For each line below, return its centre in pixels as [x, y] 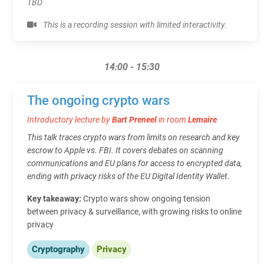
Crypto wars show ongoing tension [147, 198]
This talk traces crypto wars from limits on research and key [133, 137]
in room [173, 119]
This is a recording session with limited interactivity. [134, 24]
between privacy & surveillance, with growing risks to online [134, 211]
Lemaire [202, 119]
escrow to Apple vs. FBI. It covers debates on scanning [125, 150]
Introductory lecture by [70, 119]
